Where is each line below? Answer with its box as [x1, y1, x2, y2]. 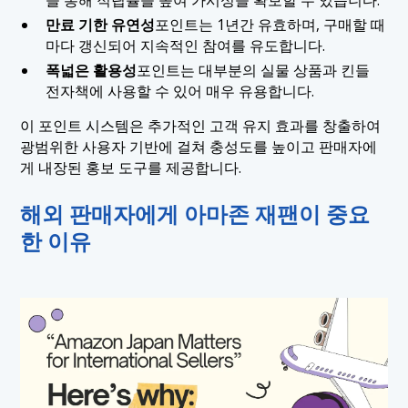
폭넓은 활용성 [45, 59, 137, 80]
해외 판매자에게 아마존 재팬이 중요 [20, 199, 371, 229]
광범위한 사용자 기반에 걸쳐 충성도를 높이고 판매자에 [20, 137, 378, 158]
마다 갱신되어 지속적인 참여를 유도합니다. [45, 35, 325, 56]
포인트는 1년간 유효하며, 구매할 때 [154, 14, 385, 35]
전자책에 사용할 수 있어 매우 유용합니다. [45, 80, 314, 101]
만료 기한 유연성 [45, 14, 155, 35]
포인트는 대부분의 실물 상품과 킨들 [136, 59, 370, 80]
